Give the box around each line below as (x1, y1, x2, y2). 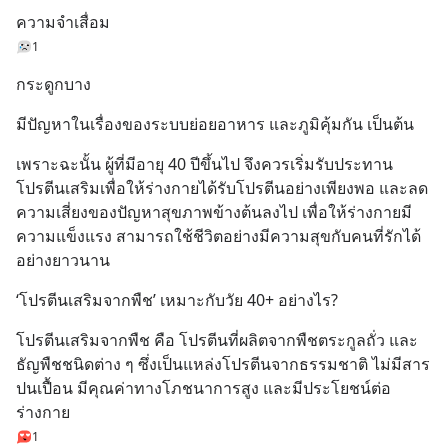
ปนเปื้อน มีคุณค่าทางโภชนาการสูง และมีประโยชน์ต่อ (16, 377, 391, 399)
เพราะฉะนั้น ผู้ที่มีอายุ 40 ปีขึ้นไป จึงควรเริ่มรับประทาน (16, 153, 393, 175)
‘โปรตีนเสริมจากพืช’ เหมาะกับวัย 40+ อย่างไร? (16, 289, 338, 311)
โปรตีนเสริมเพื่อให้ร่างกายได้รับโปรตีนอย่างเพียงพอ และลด (16, 177, 428, 199)
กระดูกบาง (16, 73, 91, 95)
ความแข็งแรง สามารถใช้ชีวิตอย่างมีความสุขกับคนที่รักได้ (16, 225, 421, 247)
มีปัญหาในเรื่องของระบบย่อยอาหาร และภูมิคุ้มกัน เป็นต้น (16, 113, 414, 135)
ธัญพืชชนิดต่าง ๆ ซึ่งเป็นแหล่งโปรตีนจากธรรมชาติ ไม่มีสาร (16, 353, 430, 375)
